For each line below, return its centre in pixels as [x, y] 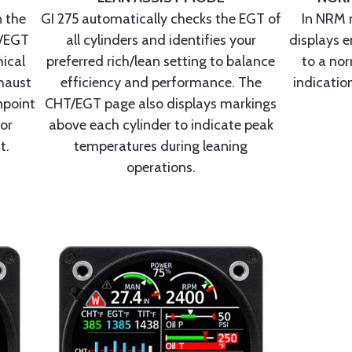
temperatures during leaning [161, 147]
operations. [161, 168]
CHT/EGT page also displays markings [161, 104]
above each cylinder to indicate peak [161, 125]
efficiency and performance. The [161, 83]
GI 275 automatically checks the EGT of [161, 19]
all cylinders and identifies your [161, 40]
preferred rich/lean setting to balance [161, 62]
